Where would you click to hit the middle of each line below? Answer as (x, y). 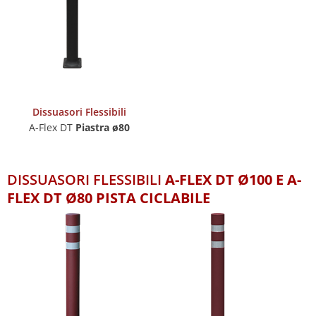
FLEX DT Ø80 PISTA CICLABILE (109, 197)
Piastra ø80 (103, 127)
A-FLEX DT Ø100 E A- (233, 179)
